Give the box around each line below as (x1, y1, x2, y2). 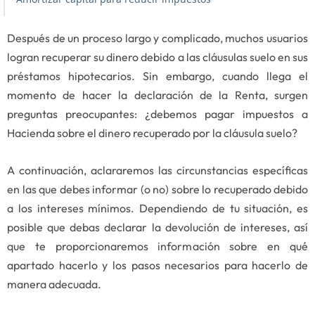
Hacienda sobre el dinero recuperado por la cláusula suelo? (7, 126, 297, 141)
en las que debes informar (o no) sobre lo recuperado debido (7, 182, 308, 197)
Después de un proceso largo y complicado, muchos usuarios (7, 31, 308, 46)
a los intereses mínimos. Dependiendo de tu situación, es (7, 201, 308, 216)
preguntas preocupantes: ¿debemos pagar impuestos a (7, 107, 308, 122)
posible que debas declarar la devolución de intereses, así (7, 220, 308, 235)
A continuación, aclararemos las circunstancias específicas (7, 163, 308, 178)
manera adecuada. (7, 277, 101, 292)
